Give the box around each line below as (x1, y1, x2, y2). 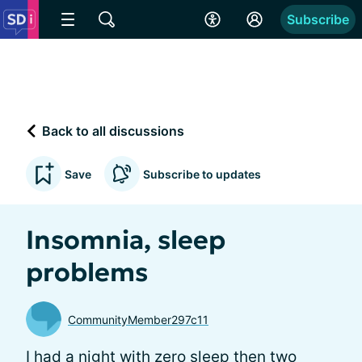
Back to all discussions (39, 122, 184, 139)
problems (26, 256, 148, 288)
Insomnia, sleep (26, 224, 225, 256)
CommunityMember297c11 (68, 312, 208, 326)
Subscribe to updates (143, 166, 261, 181)
